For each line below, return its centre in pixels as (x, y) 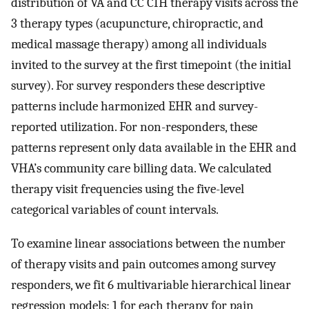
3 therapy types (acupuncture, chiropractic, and (137, 24)
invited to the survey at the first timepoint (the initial (151, 65)
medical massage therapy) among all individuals (139, 44)
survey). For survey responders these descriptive (138, 86)
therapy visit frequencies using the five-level (128, 189)
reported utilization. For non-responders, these (134, 127)
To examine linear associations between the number (148, 243)
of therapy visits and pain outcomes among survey (143, 264)
